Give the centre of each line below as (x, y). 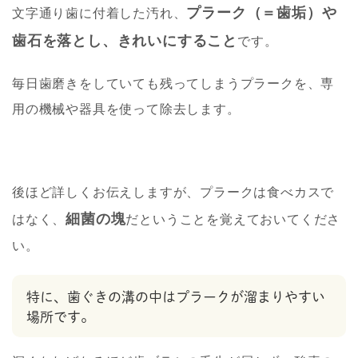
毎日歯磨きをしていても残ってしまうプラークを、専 (173, 83)
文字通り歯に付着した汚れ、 (99, 13)
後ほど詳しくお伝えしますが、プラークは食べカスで (173, 192)
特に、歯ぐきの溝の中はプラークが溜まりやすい (176, 296)
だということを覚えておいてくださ (233, 219)
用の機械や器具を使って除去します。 (126, 109)
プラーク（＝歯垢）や (262, 12)
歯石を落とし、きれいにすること (125, 40)
